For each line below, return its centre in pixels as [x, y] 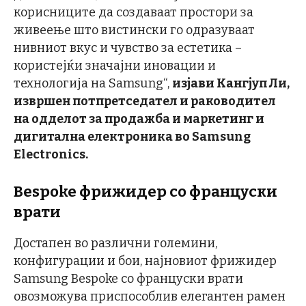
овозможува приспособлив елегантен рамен [150, 296]
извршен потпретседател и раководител [145, 101]
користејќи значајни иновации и [115, 66]
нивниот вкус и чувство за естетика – [128, 48]
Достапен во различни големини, [115, 243]
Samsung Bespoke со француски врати [128, 279]
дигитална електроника [93, 137]
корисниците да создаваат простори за [134, 12]
